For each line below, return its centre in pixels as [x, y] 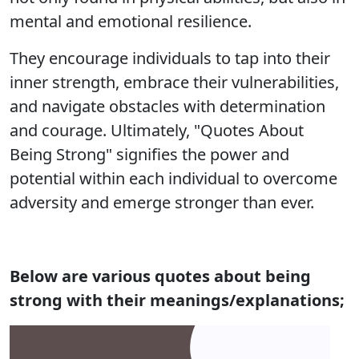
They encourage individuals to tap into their [170, 58]
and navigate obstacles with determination [167, 106]
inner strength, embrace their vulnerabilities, [174, 82]
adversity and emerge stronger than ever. [162, 202]
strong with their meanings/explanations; [177, 300]
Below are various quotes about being [160, 276]
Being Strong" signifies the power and [149, 154]
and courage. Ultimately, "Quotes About [157, 130]
